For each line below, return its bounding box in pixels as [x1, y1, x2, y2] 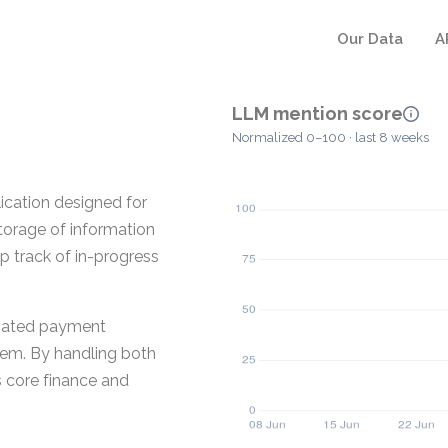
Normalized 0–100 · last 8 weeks [232, 130, 429, 146]
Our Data [337, 30, 403, 48]
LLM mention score [232, 103, 403, 124]
